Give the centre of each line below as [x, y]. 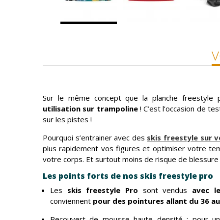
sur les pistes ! [67, 119]
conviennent [71, 201]
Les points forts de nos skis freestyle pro [128, 176]
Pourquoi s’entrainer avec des [95, 137]
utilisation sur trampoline [91, 109]
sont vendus [165, 190]
